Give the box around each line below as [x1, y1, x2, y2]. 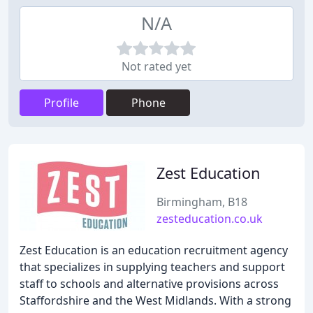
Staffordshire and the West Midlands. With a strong [20, 293, 291, 308]
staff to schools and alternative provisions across [20, 276, 279, 291]
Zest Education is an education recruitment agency [20, 242, 288, 258]
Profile [44, 95, 79, 110]
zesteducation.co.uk [156, 211, 263, 226]
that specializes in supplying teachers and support [20, 259, 285, 275]
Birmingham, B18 [156, 194, 247, 210]
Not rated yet [122, 59, 191, 74]
